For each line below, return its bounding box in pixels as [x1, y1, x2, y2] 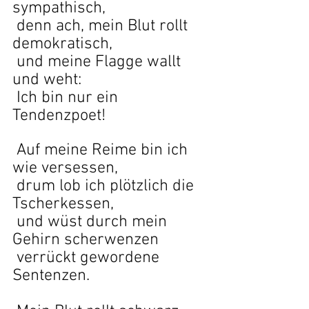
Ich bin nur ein [17, 88, 122, 108]
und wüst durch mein [17, 212, 171, 232]
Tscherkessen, [12, 195, 114, 214]
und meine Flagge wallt [17, 52, 185, 72]
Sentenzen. [12, 266, 90, 286]
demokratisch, [12, 34, 112, 54]
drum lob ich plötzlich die [17, 177, 198, 196]
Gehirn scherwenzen [12, 230, 159, 250]
